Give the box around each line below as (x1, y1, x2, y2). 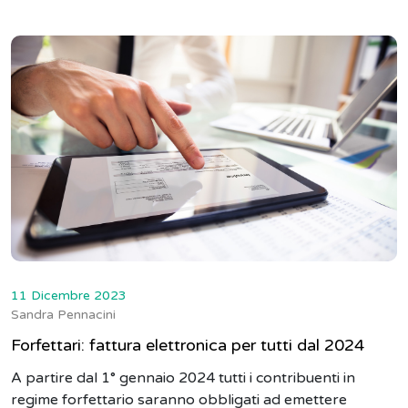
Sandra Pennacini (11, 306, 116, 322)
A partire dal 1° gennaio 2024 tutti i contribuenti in (11, 368, 355, 387)
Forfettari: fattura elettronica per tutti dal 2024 (11, 334, 364, 355)
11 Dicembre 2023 (11, 287, 127, 303)
